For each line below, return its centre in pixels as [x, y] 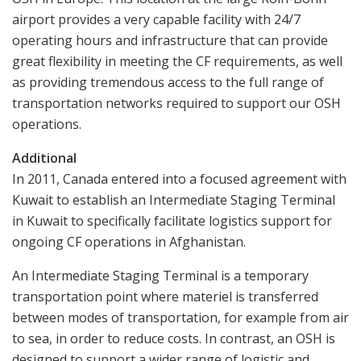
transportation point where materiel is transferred [165, 297]
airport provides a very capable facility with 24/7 [156, 20]
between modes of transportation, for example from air [180, 318]
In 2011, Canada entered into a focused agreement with [179, 179]
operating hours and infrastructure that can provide [170, 41]
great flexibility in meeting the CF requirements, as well [177, 62]
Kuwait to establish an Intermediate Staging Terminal [174, 200]
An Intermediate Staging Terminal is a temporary [160, 276]
